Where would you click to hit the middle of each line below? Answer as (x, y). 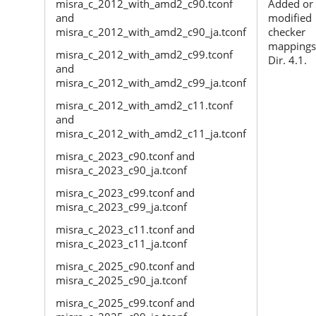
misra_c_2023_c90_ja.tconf (121, 170)
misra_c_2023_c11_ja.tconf (121, 243)
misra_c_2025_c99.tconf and (125, 302)
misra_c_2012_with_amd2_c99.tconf (144, 54)
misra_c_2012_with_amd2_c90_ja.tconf (151, 31)
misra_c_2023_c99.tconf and (125, 192)
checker (287, 31)
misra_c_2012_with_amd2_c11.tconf (144, 105)
